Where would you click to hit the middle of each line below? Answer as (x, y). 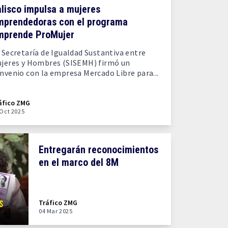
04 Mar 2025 (56, 211)
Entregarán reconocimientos (98, 150)
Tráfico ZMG (58, 203)
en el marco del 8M (79, 162)
